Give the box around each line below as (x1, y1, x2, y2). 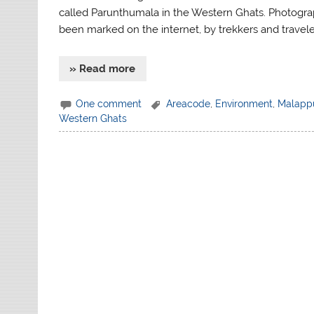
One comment (76, 97, 142, 109)
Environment (214, 97, 273, 109)
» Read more (69, 62, 136, 76)
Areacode (165, 97, 210, 109)
